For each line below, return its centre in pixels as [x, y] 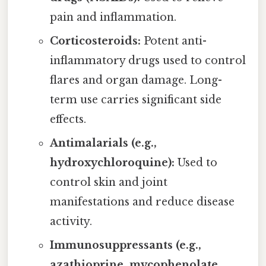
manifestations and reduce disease [142, 202]
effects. [68, 119]
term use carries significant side [135, 99]
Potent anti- [173, 41]
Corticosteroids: [95, 41]
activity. [71, 221]
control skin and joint [108, 182]
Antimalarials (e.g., [103, 143]
